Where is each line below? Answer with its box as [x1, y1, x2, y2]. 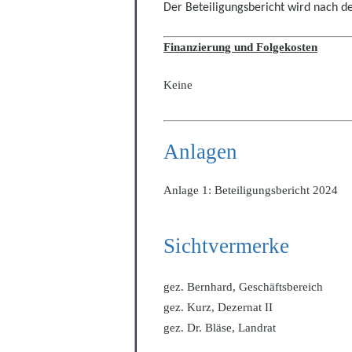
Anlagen [163, 139, 237, 163]
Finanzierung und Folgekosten [163, 41, 317, 53]
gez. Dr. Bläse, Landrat [163, 321, 276, 334]
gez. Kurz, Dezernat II [163, 300, 273, 313]
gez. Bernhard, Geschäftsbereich [163, 280, 323, 294]
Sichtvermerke [163, 234, 289, 258]
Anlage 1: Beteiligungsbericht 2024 [163, 183, 338, 196]
